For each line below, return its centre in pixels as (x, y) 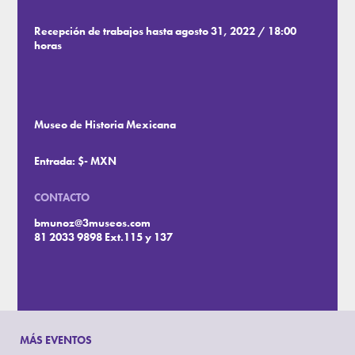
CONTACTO (62, 198)
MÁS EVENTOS (56, 340)
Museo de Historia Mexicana (105, 125)
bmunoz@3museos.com (93, 223)
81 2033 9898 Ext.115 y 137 (104, 237)
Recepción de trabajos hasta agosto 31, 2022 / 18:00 (166, 31)
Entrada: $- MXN (76, 161)
